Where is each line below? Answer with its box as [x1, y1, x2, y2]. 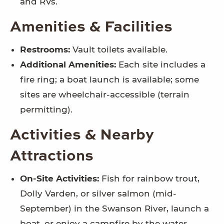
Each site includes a [116, 59, 205, 70]
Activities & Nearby [10, 128, 154, 143]
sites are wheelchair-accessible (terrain [20, 89, 189, 100]
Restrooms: [20, 44, 70, 55]
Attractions [10, 149, 93, 164]
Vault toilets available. [70, 44, 167, 55]
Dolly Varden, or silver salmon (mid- [20, 188, 176, 199]
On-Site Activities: [20, 173, 99, 184]
